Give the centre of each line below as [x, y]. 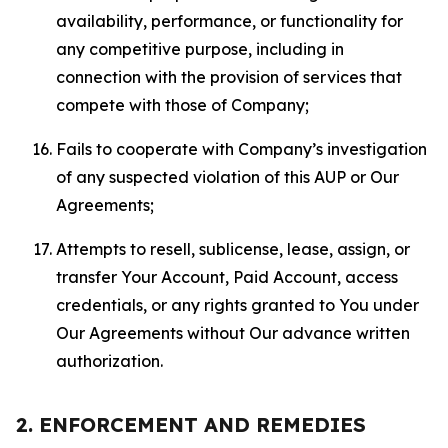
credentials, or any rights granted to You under [237, 305]
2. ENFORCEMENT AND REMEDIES [191, 424]
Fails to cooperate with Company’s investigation [241, 149]
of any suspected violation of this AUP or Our [227, 177]
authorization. [109, 361]
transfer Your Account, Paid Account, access [227, 277]
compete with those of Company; [182, 105]
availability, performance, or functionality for [229, 21]
